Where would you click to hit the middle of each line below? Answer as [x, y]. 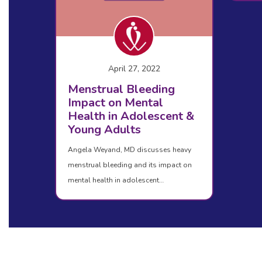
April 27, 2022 [134, 68]
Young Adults [104, 129]
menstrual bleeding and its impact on [130, 165]
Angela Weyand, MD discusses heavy [129, 149]
